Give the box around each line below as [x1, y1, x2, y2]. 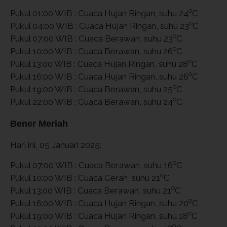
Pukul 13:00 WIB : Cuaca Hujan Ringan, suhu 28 [10, 58, 188, 69]
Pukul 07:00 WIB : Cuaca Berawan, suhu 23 [10, 33, 173, 44]
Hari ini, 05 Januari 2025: [10, 139, 101, 150]
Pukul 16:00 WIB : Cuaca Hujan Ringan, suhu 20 [10, 198, 188, 208]
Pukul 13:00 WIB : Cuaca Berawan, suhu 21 [10, 185, 171, 196]
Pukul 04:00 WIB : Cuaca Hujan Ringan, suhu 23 [10, 20, 189, 31]
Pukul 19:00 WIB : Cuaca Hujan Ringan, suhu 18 [10, 210, 188, 221]
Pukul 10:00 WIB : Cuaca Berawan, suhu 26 [10, 46, 173, 56]
